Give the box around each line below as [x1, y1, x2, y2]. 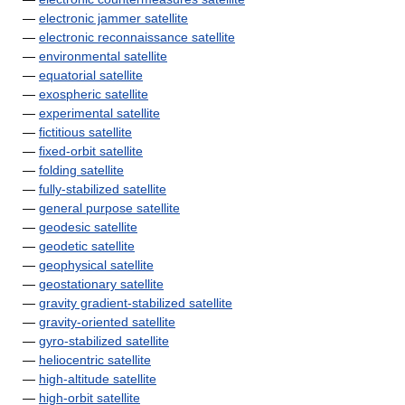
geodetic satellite [39, 239, 135, 253]
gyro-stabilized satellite [39, 334, 169, 348]
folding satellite [39, 163, 124, 177]
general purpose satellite [39, 201, 180, 215]
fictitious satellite [39, 125, 132, 139]
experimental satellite [39, 106, 160, 120]
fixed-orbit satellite [39, 144, 143, 158]
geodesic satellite [39, 220, 137, 234]
